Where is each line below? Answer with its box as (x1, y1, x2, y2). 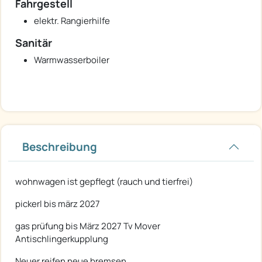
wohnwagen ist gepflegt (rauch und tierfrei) (15, 175, 193, 188)
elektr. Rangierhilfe (34, 15, 110, 27)
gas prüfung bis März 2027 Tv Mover (15, 220, 160, 233)
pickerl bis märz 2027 (15, 198, 100, 211)
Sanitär (15, 36, 52, 50)
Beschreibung (22, 139, 97, 155)
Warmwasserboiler (34, 54, 109, 67)
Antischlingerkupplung (15, 233, 108, 246)
